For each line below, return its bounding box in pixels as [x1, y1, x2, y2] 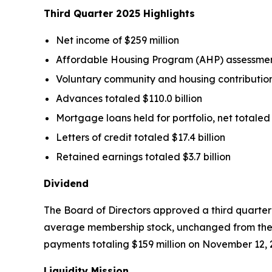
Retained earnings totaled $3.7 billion [56, 150, 231, 163]
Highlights [140, 7, 195, 19]
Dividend [44, 177, 89, 189]
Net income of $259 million [56, 33, 179, 46]
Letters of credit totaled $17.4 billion [56, 131, 225, 143]
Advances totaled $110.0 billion [56, 92, 202, 104]
